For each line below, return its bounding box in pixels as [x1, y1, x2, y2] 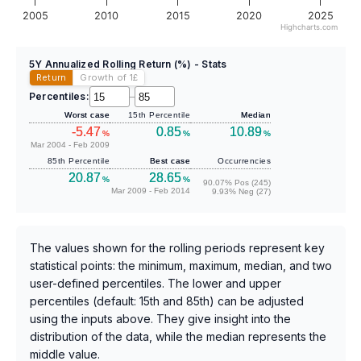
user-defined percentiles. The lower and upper [30, 276, 281, 291]
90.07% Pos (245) [203, 178, 271, 188]
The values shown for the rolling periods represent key [30, 241, 325, 255]
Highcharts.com [280, 23, 338, 33]
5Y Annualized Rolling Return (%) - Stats [29, 58, 227, 71]
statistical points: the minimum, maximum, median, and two [30, 259, 332, 273]
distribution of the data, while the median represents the [30, 330, 326, 344]
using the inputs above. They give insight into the [30, 312, 291, 326]
